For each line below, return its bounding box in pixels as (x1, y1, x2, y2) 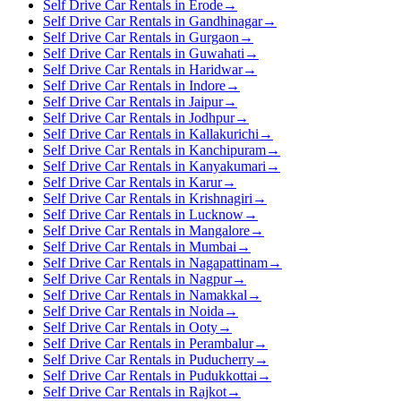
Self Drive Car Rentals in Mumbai (43, 238, 236, 254)
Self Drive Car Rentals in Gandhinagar (43, 13, 262, 29)
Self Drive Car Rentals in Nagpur (43, 270, 232, 286)
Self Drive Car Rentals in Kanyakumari (43, 158, 266, 174)
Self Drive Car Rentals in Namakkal (43, 286, 247, 303)
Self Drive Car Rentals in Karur (43, 174, 222, 190)
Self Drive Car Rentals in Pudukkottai (43, 367, 257, 383)
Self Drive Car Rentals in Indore (43, 77, 226, 93)
